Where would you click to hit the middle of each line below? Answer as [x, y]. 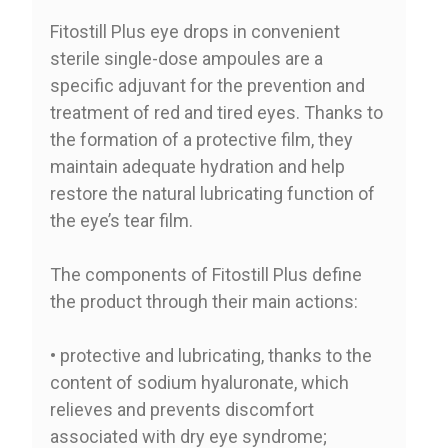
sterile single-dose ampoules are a [186, 58]
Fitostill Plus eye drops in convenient [194, 31]
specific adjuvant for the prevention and [207, 85]
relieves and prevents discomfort [181, 409]
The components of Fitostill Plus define [205, 274]
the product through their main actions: [203, 301]
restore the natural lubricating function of [212, 193]
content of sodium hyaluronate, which [199, 382]
